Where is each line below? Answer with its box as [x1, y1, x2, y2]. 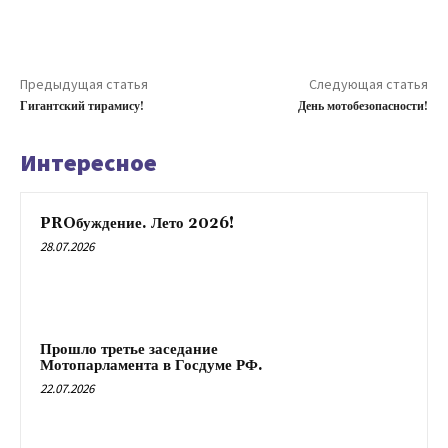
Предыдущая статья [20, 75, 148, 93]
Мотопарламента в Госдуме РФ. [40, 355, 263, 375]
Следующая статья [308, 75, 428, 93]
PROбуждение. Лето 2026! [40, 214, 234, 233]
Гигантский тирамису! [20, 99, 144, 114]
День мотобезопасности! [297, 99, 428, 114]
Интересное [20, 147, 157, 178]
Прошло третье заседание [40, 339, 218, 359]
